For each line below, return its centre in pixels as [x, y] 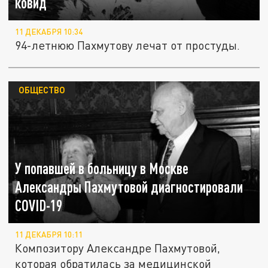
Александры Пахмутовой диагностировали [129, 187]
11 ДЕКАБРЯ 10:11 [49, 235]
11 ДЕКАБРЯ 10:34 [49, 32]
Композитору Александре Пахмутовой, [118, 248]
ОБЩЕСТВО [42, 90]
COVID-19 [39, 206]
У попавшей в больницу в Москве [102, 169]
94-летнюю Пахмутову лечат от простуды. [128, 45]
